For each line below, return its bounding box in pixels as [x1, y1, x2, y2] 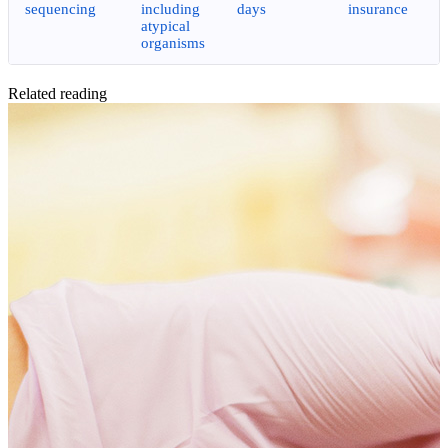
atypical [141, 17, 190, 34]
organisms [141, 34, 205, 51]
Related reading [8, 84, 107, 102]
